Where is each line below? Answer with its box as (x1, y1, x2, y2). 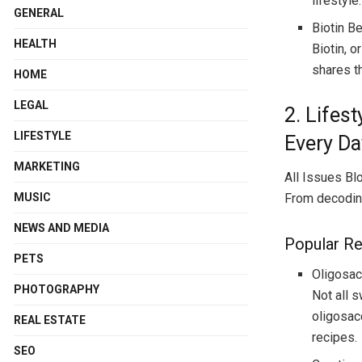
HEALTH (14, 36, 57, 50)
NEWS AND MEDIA (14, 221, 109, 234)
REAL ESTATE (14, 313, 86, 326)
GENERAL (14, 6, 64, 19)
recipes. (312, 330, 358, 345)
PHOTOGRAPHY (14, 282, 99, 296)
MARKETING (14, 159, 80, 173)
